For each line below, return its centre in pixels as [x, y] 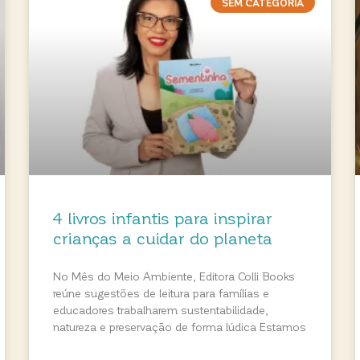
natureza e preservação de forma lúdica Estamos [179, 327]
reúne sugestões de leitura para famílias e [161, 293]
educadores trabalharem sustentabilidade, [160, 310]
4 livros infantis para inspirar [162, 218]
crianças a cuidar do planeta [162, 238]
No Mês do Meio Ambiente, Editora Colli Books [174, 276]
